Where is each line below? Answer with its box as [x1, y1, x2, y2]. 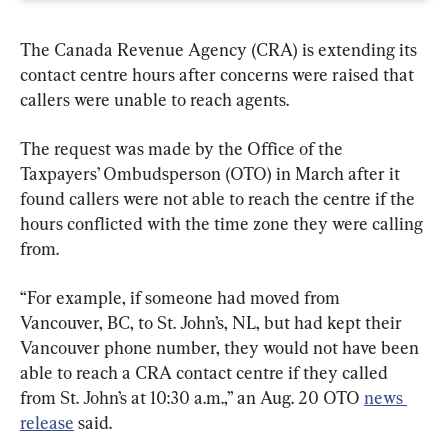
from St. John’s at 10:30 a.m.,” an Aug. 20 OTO [20, 386, 364, 408]
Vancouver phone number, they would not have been [20, 336, 423, 358]
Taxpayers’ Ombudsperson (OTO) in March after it [20, 162, 404, 184]
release [20, 411, 74, 433]
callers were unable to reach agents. [20, 88, 289, 110]
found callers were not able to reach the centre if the [20, 187, 419, 209]
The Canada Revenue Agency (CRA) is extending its [20, 38, 421, 60]
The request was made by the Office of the [20, 137, 347, 159]
